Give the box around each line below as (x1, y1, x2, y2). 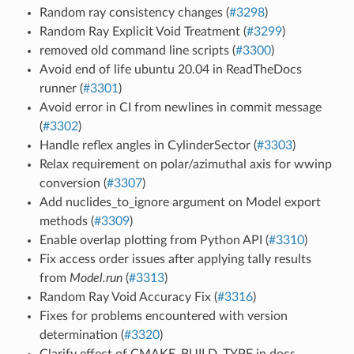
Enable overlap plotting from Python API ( (39, 233, 269, 247)
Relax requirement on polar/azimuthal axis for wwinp (39, 157, 332, 171)
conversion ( (39, 176, 107, 190)
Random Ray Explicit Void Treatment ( (39, 24, 247, 38)
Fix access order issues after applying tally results (39, 252, 311, 265)
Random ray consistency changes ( (39, 6, 229, 19)
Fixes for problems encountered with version (39, 309, 288, 322)
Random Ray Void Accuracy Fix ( (39, 290, 217, 303)
